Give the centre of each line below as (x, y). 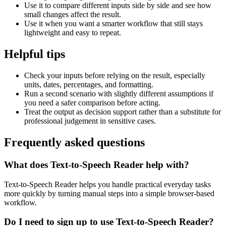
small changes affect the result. (73, 15)
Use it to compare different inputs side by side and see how (118, 6)
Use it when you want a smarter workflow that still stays (114, 24)
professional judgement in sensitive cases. (90, 121)
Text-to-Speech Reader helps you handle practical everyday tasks (107, 184)
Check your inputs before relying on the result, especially (115, 76)
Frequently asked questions (74, 143)
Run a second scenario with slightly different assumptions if (119, 94)
